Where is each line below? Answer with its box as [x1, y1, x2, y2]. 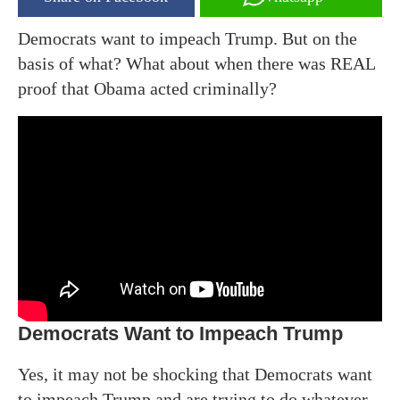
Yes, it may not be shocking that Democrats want [18, 363, 372, 384]
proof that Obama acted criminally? [18, 79, 277, 98]
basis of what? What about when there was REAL [18, 54, 375, 73]
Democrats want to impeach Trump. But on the [18, 29, 357, 48]
